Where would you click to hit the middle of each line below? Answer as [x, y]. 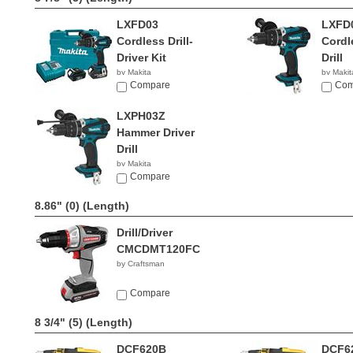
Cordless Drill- [155, 41]
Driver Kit [141, 58]
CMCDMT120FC [158, 249]
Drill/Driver [145, 232]
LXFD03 [137, 24]
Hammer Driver [156, 132]
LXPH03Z [141, 116]
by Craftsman [141, 264]
